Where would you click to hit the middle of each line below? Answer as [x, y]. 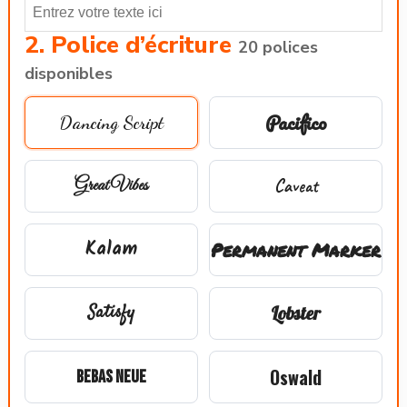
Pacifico [296, 122]
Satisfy [111, 313]
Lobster [296, 313]
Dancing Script [111, 123]
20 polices [278, 47]
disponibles [69, 74]
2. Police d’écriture [131, 45]
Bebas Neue [111, 377]
